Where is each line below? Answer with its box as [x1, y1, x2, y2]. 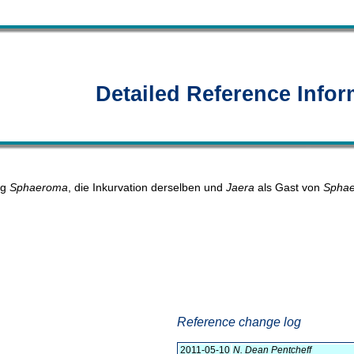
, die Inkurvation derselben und [68, 181, 226, 194]
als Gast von [254, 181, 323, 194]
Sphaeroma [9, 181, 68, 194]
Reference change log [177, 315, 301, 330]
